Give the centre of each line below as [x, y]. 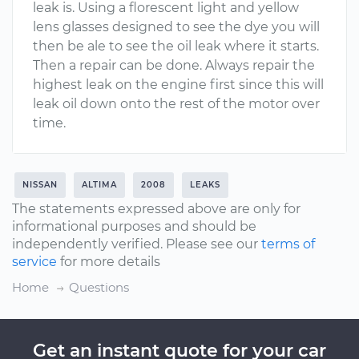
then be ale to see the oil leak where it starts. [176, 46]
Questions [99, 287]
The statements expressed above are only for [156, 209]
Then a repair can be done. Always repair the [174, 65]
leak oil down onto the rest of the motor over [176, 104]
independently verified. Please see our [137, 244]
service [34, 262]
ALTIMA [99, 185]
